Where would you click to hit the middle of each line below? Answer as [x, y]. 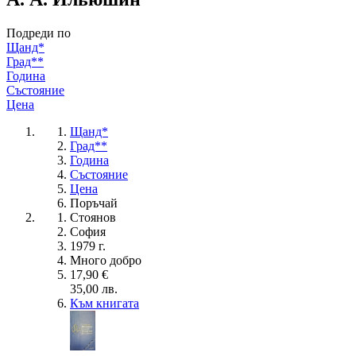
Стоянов [93, 217]
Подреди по [39, 33]
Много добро [106, 260]
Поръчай [94, 203]
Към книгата [104, 303]
